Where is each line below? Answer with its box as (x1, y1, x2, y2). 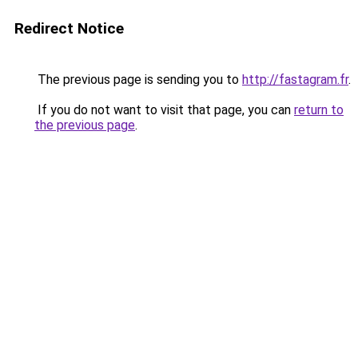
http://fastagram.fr (242, 72, 348, 87)
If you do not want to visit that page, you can (34, 102, 294, 117)
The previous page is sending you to (34, 72, 242, 87)
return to (294, 102, 344, 117)
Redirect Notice (14, 19, 124, 38)
